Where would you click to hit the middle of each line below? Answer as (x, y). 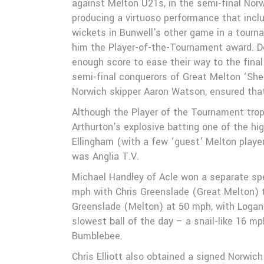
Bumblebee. (97, 236)
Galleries (110, 10)
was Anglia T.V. (105, 156)
